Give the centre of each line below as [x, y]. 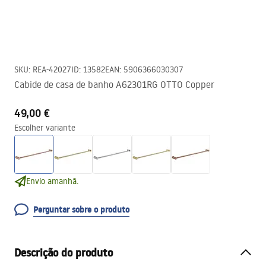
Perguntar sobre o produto [81, 210]
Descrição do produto [64, 253]
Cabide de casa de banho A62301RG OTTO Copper [114, 84]
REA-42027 [52, 69]
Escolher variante [45, 128]
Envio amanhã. [52, 181]
